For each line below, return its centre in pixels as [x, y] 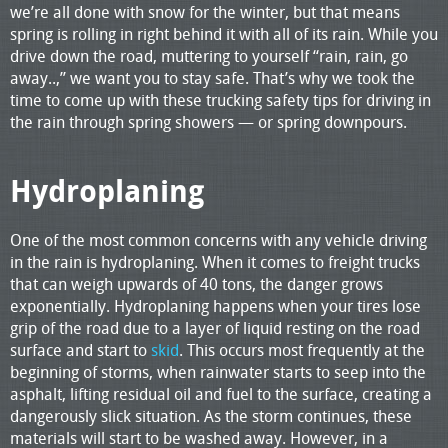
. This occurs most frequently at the [302, 349]
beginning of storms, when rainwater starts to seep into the [218, 371]
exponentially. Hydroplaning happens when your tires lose [215, 305]
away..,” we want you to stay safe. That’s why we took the [212, 77]
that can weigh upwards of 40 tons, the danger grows [196, 283]
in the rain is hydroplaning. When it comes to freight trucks [215, 261]
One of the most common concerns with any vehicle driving [218, 239]
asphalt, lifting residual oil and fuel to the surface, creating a [221, 393]
